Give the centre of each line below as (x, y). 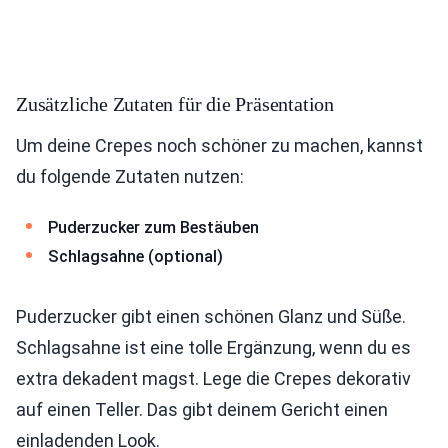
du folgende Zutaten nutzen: (130, 176)
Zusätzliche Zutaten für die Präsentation (175, 103)
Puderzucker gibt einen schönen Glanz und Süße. (211, 316)
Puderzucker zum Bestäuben (153, 227)
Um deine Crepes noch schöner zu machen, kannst (219, 145)
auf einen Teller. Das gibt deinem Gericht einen (202, 409)
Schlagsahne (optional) (135, 257)
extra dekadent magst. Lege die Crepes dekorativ (213, 378)
